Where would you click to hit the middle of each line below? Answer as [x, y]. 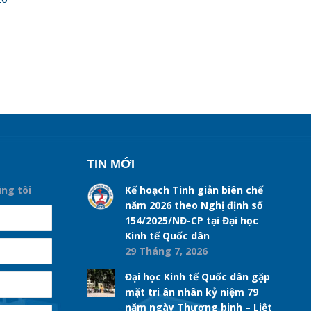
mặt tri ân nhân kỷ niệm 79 [191, 292]
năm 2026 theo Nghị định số [194, 205]
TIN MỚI [110, 163]
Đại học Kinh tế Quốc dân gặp [197, 276]
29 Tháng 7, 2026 [166, 251]
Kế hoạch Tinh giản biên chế [194, 190]
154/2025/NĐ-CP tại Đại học [191, 220]
